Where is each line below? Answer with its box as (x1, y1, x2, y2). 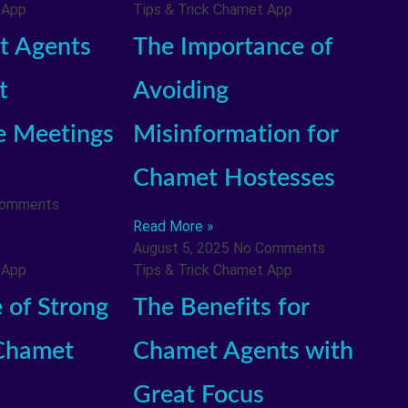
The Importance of (132, 35, 332, 60)
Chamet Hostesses (132, 166, 335, 191)
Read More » (132, 217, 214, 235)
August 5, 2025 (132, 239, 233, 257)
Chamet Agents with (132, 339, 353, 364)
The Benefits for (132, 295, 309, 321)
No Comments (232, 239, 325, 257)
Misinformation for (132, 122, 338, 148)
